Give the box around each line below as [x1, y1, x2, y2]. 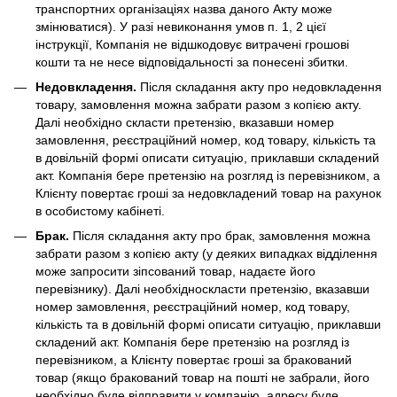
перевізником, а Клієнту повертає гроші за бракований [35, 353, 352, 368]
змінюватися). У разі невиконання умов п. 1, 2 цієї [35, 19, 326, 34]
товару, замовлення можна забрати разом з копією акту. [35, 97, 362, 112]
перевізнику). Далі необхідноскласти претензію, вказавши [35, 282, 370, 297]
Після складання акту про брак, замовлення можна [69, 229, 370, 244]
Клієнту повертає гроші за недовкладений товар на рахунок [35, 185, 381, 200]
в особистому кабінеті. [35, 203, 165, 218]
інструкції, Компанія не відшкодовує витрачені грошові [35, 36, 349, 51]
